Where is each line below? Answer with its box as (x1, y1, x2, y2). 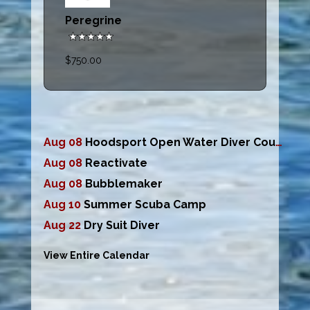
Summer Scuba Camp (84, 198, 207, 212)
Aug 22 (44, 219, 84, 232)
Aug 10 (44, 198, 84, 212)
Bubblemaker (85, 177, 163, 191)
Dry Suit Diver (84, 219, 161, 232)
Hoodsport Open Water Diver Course (85, 136, 276, 149)
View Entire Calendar (44, 250, 150, 262)
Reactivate (85, 156, 148, 170)
